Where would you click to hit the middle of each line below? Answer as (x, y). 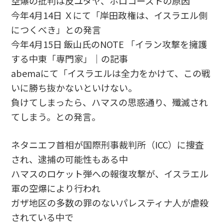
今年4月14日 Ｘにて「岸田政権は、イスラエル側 (109, 15)
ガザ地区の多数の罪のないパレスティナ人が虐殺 (110, 202)
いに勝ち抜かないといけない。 (74, 87)
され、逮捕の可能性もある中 (70, 159)
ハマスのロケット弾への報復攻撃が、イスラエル (110, 173)
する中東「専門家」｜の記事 (70, 58)
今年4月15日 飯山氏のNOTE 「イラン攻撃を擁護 (109, 44)
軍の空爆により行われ (56, 188)
